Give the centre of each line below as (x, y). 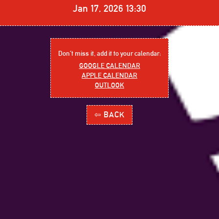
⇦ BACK (109, 115)
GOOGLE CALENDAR (109, 66)
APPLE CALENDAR (109, 75)
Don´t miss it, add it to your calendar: (109, 53)
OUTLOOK (109, 85)
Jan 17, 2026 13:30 (109, 8)
